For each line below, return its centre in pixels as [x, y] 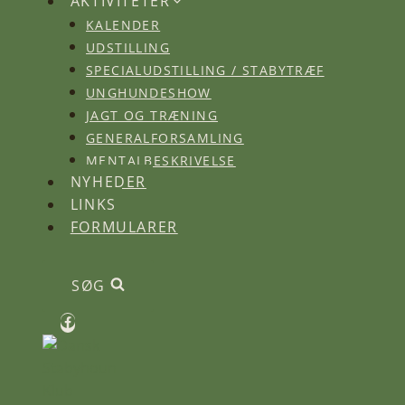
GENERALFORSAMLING [165, 137]
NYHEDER [108, 182]
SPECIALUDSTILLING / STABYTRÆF [205, 69]
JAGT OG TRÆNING [152, 114]
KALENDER [123, 24]
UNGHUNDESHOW [149, 92]
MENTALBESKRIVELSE [161, 160]
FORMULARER [124, 227]
